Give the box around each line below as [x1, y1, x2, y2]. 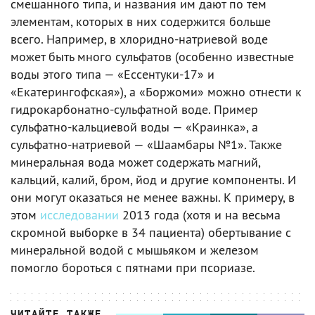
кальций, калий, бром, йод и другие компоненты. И [11, 172, 296, 188]
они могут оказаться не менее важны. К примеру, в [11, 189, 295, 206]
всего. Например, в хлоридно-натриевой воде [11, 31, 268, 48]
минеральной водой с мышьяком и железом [11, 242, 259, 259]
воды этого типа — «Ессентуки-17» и [11, 66, 214, 83]
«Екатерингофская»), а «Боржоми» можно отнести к [11, 84, 302, 101]
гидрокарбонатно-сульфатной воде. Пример [11, 101, 258, 118]
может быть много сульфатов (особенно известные [11, 49, 294, 65]
